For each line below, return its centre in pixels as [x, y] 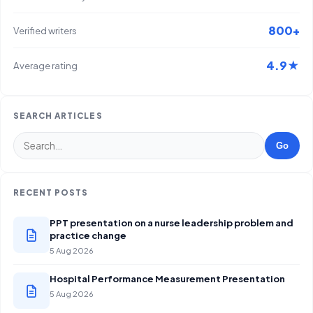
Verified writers [45, 30]
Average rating [45, 65]
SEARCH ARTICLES [58, 115]
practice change [88, 235]
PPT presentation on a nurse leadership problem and [172, 222]
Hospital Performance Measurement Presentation [167, 278]
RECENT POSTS [51, 192]
